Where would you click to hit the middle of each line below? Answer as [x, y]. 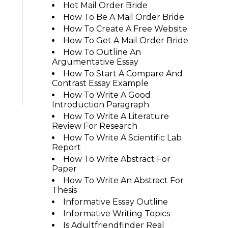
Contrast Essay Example [100, 83]
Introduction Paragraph [100, 105]
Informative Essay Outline [115, 202]
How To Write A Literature [116, 116]
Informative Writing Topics [116, 213]
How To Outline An [102, 52]
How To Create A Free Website [125, 29]
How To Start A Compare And [123, 74]
